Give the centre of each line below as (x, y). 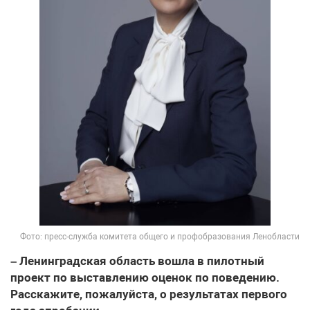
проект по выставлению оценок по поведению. (145, 278)
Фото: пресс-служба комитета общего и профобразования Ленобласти (160, 237)
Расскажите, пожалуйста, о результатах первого (149, 294)
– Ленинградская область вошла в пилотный (137, 261)
